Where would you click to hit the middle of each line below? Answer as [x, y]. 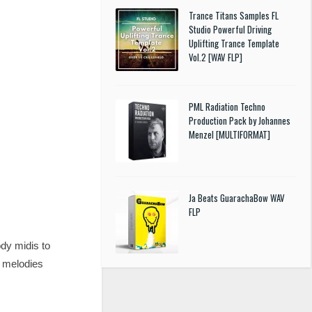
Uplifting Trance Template [234, 43]
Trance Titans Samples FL [234, 15]
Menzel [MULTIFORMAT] [229, 134]
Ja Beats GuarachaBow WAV [237, 198]
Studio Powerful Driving [230, 29]
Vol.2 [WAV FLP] [216, 57]
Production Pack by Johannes [240, 120]
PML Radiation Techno [227, 107]
